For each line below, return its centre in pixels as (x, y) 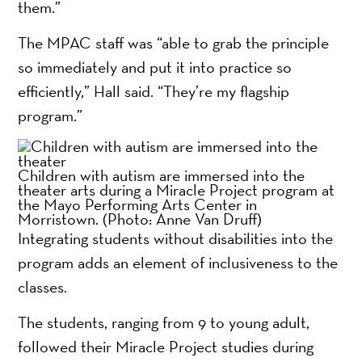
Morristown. (61, 219)
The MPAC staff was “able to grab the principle (174, 42)
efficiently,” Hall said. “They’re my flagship (154, 91)
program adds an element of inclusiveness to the (178, 262)
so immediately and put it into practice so (155, 67)
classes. (43, 286)
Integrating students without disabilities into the (176, 238)
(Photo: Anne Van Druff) (183, 219)
